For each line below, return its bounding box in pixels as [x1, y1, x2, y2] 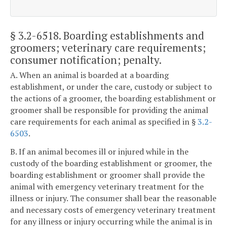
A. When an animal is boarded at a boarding [10, 69, 169, 81]
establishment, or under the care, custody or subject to [10, 81, 212, 93]
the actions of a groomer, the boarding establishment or [10, 93, 216, 104]
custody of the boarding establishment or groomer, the [10, 157, 212, 169]
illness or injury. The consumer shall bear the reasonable [10, 192, 216, 204]
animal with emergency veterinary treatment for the [10, 180, 204, 192]
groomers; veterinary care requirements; [10, 40, 206, 55]
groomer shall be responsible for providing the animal [10, 104, 208, 116]
